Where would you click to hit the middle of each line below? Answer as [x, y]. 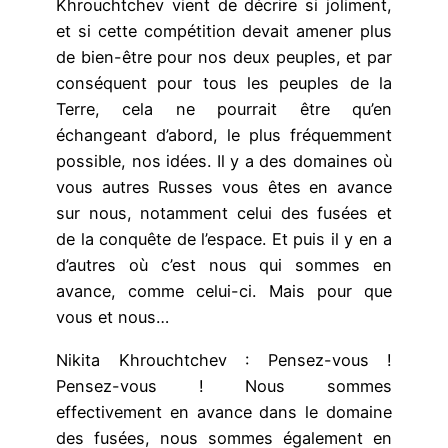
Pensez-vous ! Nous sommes [224, 385]
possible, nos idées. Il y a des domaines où [224, 161]
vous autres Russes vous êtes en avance [224, 187]
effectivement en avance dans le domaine [224, 411]
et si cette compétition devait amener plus [224, 31]
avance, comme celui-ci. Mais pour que [224, 291]
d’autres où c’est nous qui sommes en [224, 265]
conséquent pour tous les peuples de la [224, 83]
